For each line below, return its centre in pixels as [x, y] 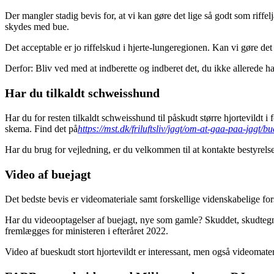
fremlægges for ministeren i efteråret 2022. [87, 231]
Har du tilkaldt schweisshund [82, 93]
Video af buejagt [48, 174]
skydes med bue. [37, 26]
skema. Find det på [41, 128]
